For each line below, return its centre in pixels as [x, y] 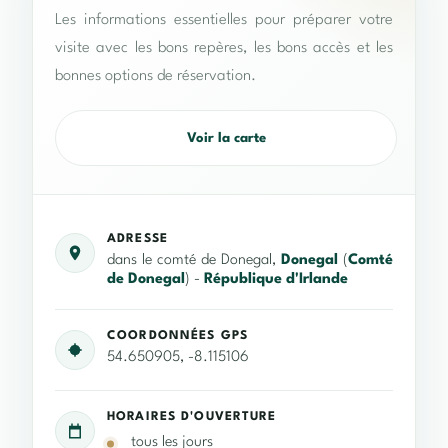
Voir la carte [226, 138]
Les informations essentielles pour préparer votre [224, 20]
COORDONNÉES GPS [177, 336]
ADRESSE [137, 239]
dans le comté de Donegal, [194, 261]
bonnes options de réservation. [155, 76]
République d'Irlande [276, 280]
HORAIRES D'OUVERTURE [192, 417]
